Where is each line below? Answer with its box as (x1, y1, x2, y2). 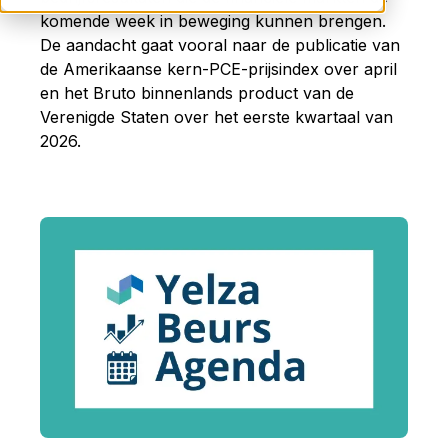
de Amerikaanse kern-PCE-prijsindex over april (40, 59, 397, 79)
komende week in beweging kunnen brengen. (40, 11, 386, 31)
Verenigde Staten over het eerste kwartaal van (40, 107, 393, 127)
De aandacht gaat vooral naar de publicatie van (40, 35, 400, 55)
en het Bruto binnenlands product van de (40, 83, 354, 103)
